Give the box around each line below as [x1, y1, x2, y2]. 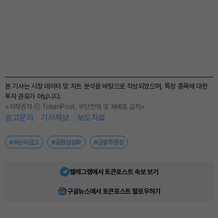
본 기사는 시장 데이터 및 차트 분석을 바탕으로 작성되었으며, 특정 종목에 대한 [5, 82, 208, 91]
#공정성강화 [52, 138, 82, 146]
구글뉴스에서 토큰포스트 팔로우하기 [67, 187, 161, 195]
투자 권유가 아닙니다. [5, 92, 61, 101]
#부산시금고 [9, 138, 39, 146]
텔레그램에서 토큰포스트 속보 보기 [69, 167, 159, 176]
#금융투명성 [94, 138, 124, 146]
